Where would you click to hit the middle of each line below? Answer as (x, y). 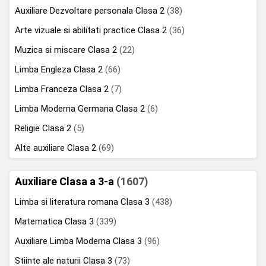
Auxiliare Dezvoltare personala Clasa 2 (91, 10)
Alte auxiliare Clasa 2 (57, 148)
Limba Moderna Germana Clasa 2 (81, 108)
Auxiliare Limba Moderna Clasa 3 (80, 241)
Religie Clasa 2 (44, 128)
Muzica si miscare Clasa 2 (67, 50)
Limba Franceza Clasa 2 (63, 89)
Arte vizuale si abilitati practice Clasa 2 (92, 30)
